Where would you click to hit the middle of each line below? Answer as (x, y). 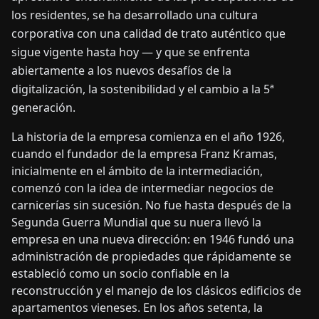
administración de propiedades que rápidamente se (151, 256)
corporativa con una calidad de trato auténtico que (148, 33)
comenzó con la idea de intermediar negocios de (142, 188)
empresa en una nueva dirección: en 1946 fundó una (153, 239)
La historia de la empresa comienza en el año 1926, (148, 137)
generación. (43, 108)
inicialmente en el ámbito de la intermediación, (137, 171)
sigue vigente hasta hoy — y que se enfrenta (131, 52)
